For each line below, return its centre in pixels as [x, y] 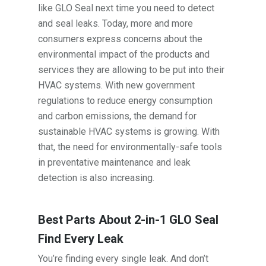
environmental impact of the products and [124, 54]
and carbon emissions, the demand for [118, 116]
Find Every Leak [81, 238]
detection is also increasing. [96, 178]
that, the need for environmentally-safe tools [130, 147]
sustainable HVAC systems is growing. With [129, 131]
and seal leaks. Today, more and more [116, 23]
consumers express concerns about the [121, 39]
